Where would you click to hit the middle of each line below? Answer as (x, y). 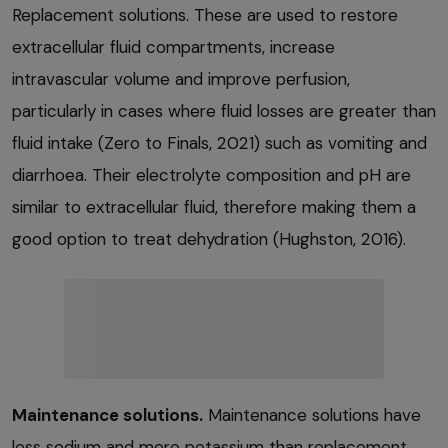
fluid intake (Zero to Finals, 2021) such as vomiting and (219, 143)
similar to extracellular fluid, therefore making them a (214, 207)
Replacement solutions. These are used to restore (205, 15)
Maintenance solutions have (312, 415)
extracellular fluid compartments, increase (173, 47)
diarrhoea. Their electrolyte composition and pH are (211, 175)
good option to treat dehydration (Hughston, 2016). (209, 239)
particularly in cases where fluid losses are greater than (224, 111)
